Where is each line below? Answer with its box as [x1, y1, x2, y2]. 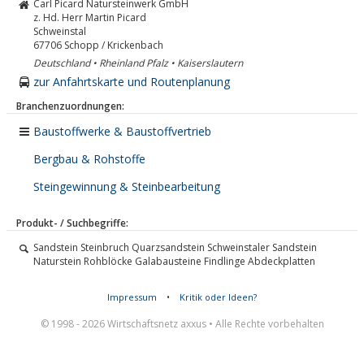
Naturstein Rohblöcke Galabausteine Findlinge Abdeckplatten [33, 254, 315, 268]
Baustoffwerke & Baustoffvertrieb [33, 123, 211, 139]
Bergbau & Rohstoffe [33, 151, 145, 167]
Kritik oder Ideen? [180, 291, 257, 303]
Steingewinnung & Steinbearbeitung [33, 179, 220, 194]
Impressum [107, 291, 157, 303]
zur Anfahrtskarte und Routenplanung [33, 74, 230, 89]
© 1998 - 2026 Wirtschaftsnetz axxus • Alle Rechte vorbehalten [40, 317, 324, 331]
